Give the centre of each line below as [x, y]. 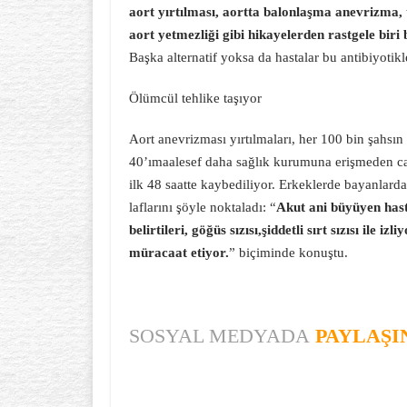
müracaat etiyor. [179, 253]
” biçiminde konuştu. [288, 253]
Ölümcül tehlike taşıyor [195, 98]
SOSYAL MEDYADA [219, 336]
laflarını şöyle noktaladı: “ [203, 207]
